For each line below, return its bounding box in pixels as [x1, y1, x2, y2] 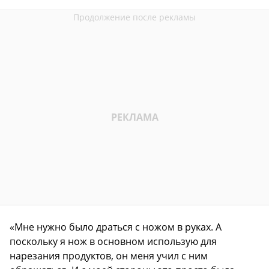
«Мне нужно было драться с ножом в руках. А [10, 220, 222, 234]
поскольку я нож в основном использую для [10, 235, 217, 249]
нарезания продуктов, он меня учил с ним [10, 249, 208, 263]
